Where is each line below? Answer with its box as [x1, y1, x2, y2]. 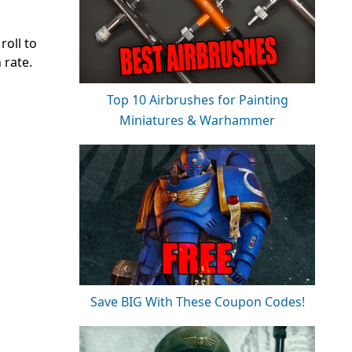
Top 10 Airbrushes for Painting [106, 91, 288, 109]
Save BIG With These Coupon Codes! [90, 293, 305, 311]
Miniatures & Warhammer [119, 112, 275, 130]
